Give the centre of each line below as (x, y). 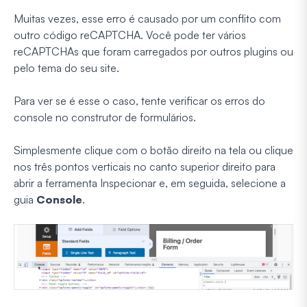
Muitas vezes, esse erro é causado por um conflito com (147, 18)
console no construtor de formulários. (105, 117)
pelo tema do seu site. (66, 67)
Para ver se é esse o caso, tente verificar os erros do (139, 100)
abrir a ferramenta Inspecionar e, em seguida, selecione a (150, 183)
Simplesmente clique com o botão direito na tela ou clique (153, 150)
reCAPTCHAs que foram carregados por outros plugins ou (153, 51)
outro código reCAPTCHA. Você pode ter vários (130, 35)
